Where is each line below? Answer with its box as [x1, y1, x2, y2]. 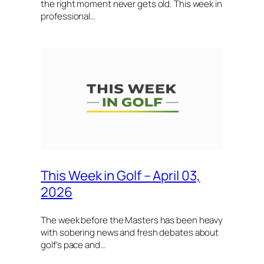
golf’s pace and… [41, 238, 105, 251]
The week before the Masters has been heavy [41, 213, 223, 226]
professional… [41, 10, 96, 23]
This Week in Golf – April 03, [41, 166, 200, 185]
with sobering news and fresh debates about [41, 226, 219, 239]
